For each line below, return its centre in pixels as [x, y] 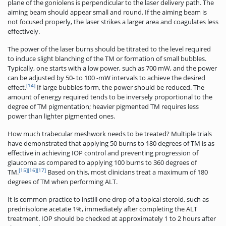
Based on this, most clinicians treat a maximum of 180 [127, 172]
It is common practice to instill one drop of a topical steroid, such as [108, 200]
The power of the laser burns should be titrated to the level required [109, 49]
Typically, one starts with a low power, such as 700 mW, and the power [112, 68]
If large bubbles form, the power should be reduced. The [120, 88]
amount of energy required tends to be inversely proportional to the [110, 97]
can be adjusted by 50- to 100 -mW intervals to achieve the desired [106, 78]
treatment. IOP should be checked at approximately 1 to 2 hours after [112, 219]
